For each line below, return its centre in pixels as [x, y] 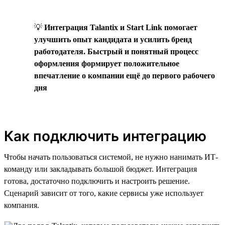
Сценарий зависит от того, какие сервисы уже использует [104, 193]
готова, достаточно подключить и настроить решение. [97, 181]
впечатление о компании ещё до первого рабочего [125, 75]
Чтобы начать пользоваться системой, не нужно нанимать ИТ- [111, 157]
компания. [22, 205]
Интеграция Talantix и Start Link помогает [121, 27]
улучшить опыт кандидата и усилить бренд [113, 39]
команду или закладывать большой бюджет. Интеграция [100, 169]
